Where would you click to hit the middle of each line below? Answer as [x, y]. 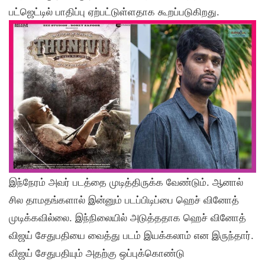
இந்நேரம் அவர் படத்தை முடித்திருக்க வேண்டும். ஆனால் [126, 181]
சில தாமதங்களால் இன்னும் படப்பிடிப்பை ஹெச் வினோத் [124, 199]
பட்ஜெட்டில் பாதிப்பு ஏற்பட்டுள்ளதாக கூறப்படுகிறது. [114, 11]
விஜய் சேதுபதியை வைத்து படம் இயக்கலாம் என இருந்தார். [131, 234]
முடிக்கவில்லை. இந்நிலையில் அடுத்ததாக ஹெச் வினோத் [127, 216]
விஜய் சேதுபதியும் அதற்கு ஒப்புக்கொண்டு [97, 252]
